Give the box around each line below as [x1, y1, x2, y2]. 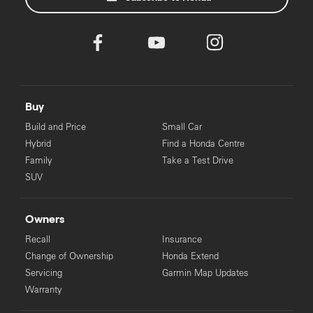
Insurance [161, 233, 202, 245]
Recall [24, 233, 50, 245]
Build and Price [24, 121, 86, 133]
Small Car [161, 121, 202, 133]
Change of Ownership [24, 250, 113, 262]
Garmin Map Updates [161, 267, 249, 279]
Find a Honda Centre [161, 138, 245, 150]
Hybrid [24, 138, 51, 150]
